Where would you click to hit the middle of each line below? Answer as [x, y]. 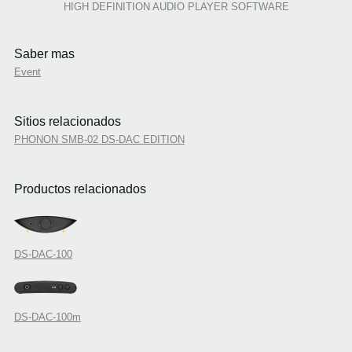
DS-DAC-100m [47, 317]
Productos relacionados [80, 189]
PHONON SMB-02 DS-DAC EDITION [99, 140]
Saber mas [44, 54]
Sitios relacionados [67, 122]
